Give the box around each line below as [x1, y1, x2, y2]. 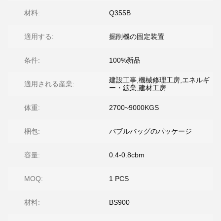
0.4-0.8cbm [109, 151, 145, 159]
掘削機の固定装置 [109, 33, 164, 40]
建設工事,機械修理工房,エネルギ [109, 76, 210, 84]
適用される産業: [24, 80, 74, 88]
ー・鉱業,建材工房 [109, 84, 166, 92]
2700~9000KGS [109, 104, 159, 111]
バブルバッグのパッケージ [109, 127, 192, 135]
